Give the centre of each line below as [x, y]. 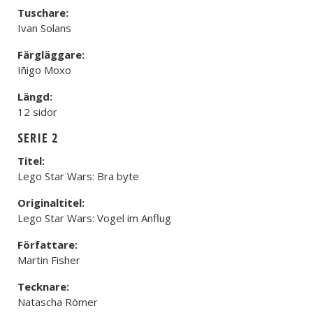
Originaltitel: [51, 203]
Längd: [35, 96]
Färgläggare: [51, 54]
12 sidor [37, 112]
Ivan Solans [44, 28]
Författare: [48, 245]
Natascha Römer [58, 302]
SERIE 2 [38, 138]
